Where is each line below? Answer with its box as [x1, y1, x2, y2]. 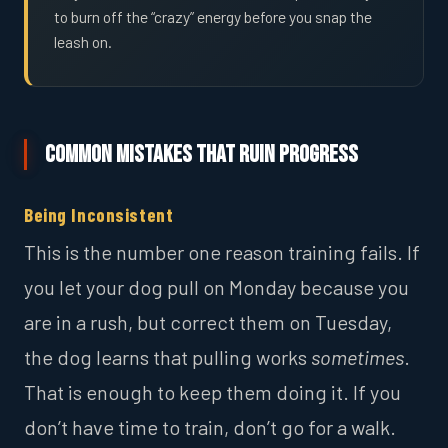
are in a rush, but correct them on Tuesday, [24, 310, 392, 335]
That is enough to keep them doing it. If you [24, 380, 401, 405]
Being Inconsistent [24, 202, 174, 226]
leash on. [54, 32, 112, 52]
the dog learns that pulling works [24, 345, 311, 370]
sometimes [311, 345, 404, 370]
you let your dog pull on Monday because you [24, 275, 409, 300]
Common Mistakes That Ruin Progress [45, 140, 358, 170]
